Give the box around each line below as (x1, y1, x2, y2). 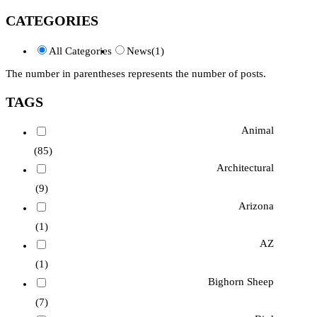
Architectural (216, 162, 274, 174)
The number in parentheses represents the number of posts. (6, 68, 266, 80)
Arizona (238, 200, 274, 212)
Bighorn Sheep (207, 275, 274, 287)
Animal (241, 125, 274, 137)
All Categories (49, 45, 112, 57)
